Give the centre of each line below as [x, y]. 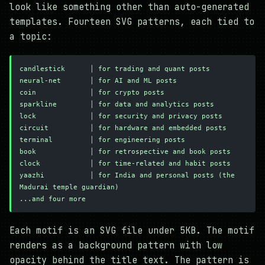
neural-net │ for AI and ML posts [98, 81]
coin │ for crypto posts [92, 93]
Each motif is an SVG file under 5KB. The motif [132, 231]
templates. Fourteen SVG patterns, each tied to [132, 22]
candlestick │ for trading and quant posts [115, 69]
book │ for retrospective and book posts [125, 152]
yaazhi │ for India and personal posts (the [127, 176]
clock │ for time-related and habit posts [125, 164]
